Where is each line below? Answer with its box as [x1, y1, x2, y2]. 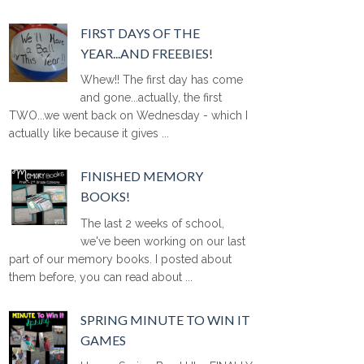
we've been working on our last [80, 234, 246, 248]
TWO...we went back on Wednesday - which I [9, 109, 248, 123]
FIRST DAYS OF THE [80, 25, 201, 41]
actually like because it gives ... [9, 127, 169, 141]
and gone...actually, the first [80, 91, 223, 105]
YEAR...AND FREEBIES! [80, 45, 214, 62]
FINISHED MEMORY [80, 168, 204, 184]
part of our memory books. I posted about [9, 252, 232, 266]
